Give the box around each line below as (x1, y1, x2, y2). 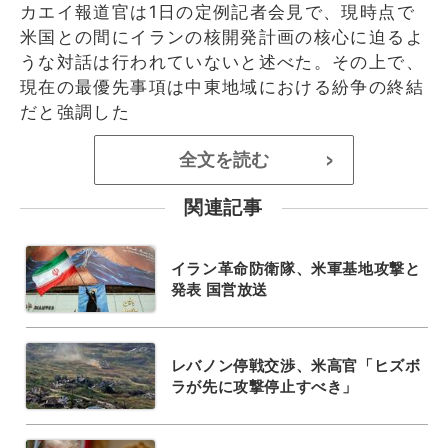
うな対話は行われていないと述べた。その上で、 (20, 51, 424, 72)
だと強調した (20, 101, 131, 122)
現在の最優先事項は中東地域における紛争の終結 (20, 76, 424, 97)
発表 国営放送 (170, 279, 268, 299)
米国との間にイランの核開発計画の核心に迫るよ (20, 26, 424, 47)
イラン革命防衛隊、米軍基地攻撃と (170, 258, 421, 278)
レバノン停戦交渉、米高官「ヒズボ (170, 355, 421, 375)
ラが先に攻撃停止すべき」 (170, 376, 358, 396)
